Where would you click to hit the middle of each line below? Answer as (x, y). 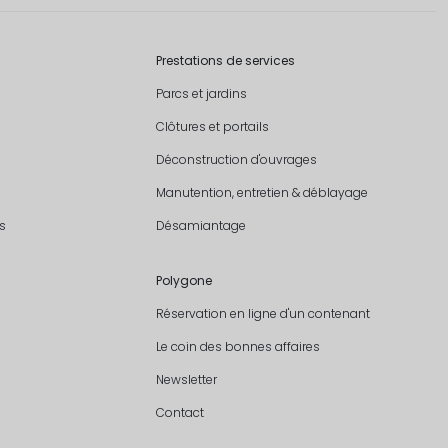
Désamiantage (200, 225)
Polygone (183, 280)
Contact (179, 412)
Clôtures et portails (212, 126)
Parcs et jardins (201, 93)
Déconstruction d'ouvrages (236, 159)
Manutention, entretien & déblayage (261, 192)
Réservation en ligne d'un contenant (262, 313)
